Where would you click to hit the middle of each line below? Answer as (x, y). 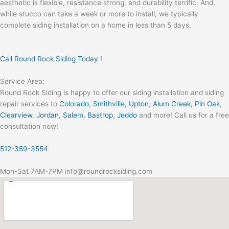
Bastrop (100, 115)
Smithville (109, 104)
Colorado (74, 104)
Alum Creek (172, 104)
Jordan (48, 115)
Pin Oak (207, 104)
